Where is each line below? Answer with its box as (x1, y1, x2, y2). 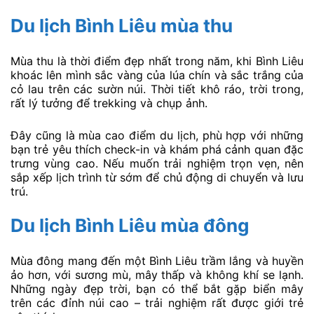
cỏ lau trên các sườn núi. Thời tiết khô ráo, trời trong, (11, 82, 303, 97)
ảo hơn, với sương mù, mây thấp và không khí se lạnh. (11, 268, 303, 282)
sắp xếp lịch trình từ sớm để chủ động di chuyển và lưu (11, 170, 303, 184)
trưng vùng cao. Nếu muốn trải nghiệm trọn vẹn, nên (11, 156, 303, 170)
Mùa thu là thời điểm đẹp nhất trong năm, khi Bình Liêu (11, 54, 303, 69)
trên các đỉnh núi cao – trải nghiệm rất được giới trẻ (11, 296, 303, 310)
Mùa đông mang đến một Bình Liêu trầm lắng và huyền (11, 254, 303, 268)
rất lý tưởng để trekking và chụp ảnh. (11, 96, 207, 111)
